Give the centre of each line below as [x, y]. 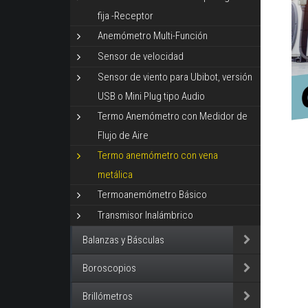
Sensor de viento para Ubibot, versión [175, 77]
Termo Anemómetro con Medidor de [173, 117]
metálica [115, 175]
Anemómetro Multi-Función [153, 36]
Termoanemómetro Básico [152, 195]
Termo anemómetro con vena [158, 156]
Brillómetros [108, 297]
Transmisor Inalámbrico [145, 216]
